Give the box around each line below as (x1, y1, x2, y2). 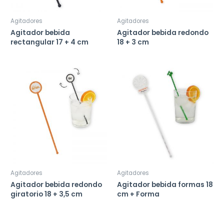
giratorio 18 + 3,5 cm (10, 189, 83, 199)
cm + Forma (117, 189, 159, 199)
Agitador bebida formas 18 (117, 179, 213, 189)
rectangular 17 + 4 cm (10, 37, 89, 47)
